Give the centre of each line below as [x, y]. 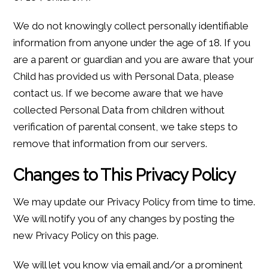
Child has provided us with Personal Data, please [124, 77]
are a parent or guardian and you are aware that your [134, 60]
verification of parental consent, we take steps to [126, 127]
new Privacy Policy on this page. [86, 236]
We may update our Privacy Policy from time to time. [134, 202]
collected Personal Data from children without [119, 110]
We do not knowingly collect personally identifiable [131, 26]
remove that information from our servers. [110, 144]
